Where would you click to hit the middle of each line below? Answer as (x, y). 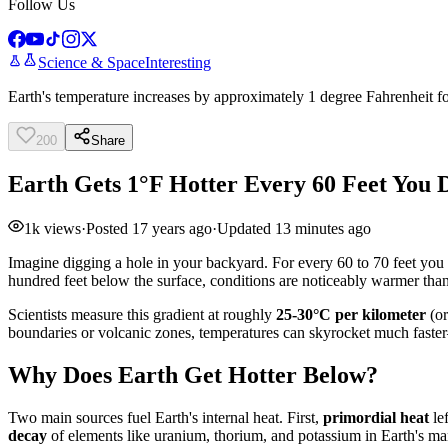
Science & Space (91, 62)
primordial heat (376, 417)
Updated (246, 228)
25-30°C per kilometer (351, 314)
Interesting (178, 62)
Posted (109, 228)
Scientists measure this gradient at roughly (142, 314)
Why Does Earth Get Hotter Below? (193, 374)
